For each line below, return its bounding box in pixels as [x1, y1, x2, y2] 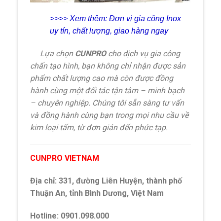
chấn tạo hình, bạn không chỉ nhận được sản [30, 61, 186, 71]
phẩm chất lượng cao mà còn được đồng [30, 74, 174, 83]
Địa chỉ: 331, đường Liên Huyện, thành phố [30, 176, 183, 185]
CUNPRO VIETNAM [30, 153, 100, 163]
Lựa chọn [30, 49, 75, 59]
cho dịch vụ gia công [106, 49, 181, 59]
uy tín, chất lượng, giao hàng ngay [50, 27, 169, 36]
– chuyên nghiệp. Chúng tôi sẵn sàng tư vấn [30, 98, 184, 108]
